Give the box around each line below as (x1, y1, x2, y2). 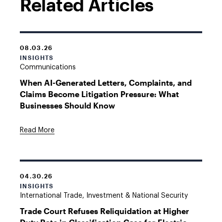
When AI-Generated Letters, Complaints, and (20, 78, 192, 87)
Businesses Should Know (20, 101, 115, 110)
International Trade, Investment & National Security (20, 192, 188, 199)
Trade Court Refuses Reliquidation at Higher (20, 206, 189, 216)
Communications (20, 64, 76, 71)
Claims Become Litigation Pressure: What (20, 89, 179, 99)
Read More (20, 127, 55, 134)
